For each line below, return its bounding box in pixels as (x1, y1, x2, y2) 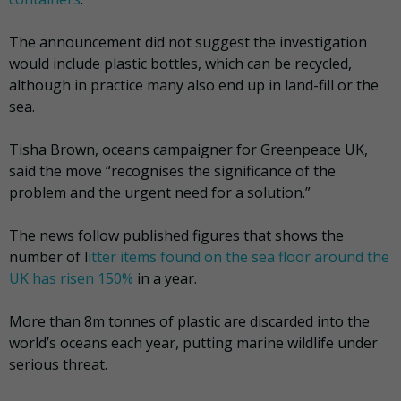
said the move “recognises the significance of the (9, 161, 336, 182)
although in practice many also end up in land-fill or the (9, 75, 379, 96)
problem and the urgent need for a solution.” (9, 183, 311, 203)
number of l (9, 247, 88, 268)
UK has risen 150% (9, 269, 133, 289)
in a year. (133, 269, 197, 289)
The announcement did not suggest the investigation (9, 32, 367, 53)
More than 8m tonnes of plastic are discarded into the (9, 311, 370, 332)
